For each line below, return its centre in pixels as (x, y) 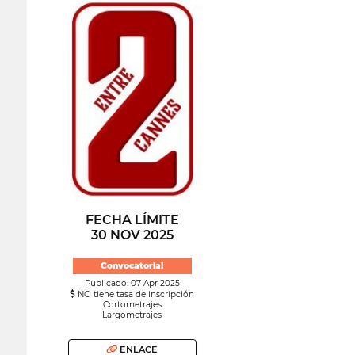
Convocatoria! (132, 265)
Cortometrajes (132, 304)
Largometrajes (132, 315)
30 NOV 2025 (132, 235)
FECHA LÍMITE (132, 220)
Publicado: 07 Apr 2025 (132, 283)
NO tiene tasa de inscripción (135, 294)
